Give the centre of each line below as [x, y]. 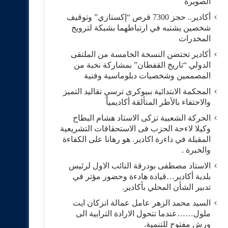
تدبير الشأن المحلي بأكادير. [166, 187]
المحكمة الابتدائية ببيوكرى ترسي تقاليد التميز [137, 91]
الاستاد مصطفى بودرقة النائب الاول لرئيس [139, 166]
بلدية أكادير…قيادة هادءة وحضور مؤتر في [141, 176]
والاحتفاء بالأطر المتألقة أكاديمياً [158, 102]
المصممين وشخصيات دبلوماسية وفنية [147, 76]
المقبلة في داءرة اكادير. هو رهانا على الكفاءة [136, 139]
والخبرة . [196, 150]
